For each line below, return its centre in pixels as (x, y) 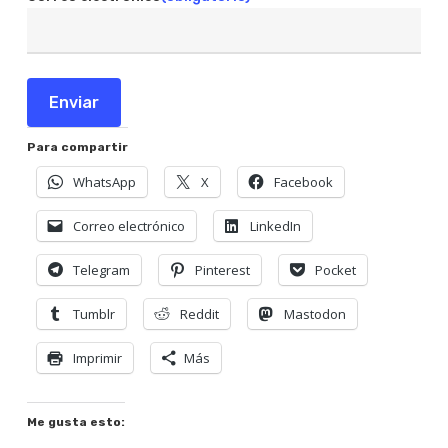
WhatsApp (104, 182)
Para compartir (77, 147)
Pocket (335, 270)
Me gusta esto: (75, 422)
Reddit (199, 314)
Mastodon (314, 314)
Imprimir (97, 358)
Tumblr (93, 314)
